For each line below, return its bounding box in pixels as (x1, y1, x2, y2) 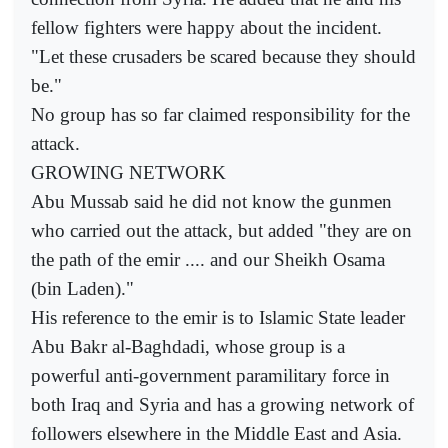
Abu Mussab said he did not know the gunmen (31, 190, 392, 212)
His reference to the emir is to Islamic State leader (31, 306, 405, 328)
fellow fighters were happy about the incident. (31, 16, 382, 38)
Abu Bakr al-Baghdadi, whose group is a (31, 335, 345, 357)
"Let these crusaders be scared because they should (31, 45, 416, 67)
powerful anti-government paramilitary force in (31, 364, 390, 386)
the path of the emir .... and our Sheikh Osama (31, 248, 385, 270)
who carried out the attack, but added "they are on (31, 219, 412, 241)
